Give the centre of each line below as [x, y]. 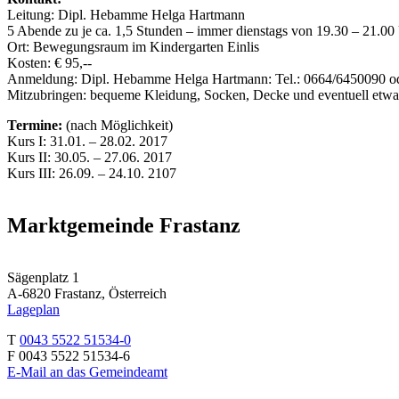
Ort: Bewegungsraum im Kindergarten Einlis [133, 46]
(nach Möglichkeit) [118, 125]
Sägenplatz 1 [43, 277]
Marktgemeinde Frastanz [124, 225]
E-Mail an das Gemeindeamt [87, 371]
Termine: [35, 125]
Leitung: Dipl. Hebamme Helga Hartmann [126, 14]
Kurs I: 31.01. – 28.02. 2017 [87, 141]
